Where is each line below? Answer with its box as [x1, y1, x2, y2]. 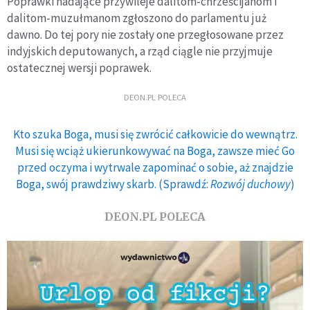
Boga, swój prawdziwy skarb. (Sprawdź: [15, 176, 210, 192]
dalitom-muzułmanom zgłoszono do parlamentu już [7, 10, 266, 26]
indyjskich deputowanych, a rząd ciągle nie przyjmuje [7, 43, 273, 59]
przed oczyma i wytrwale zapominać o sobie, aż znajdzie [17, 159, 293, 175]
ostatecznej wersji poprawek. [7, 60, 152, 75]
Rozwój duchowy [210, 176, 291, 192]
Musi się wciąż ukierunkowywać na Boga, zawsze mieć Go [15, 143, 295, 158]
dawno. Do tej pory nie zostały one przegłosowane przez [7, 26, 284, 42]
